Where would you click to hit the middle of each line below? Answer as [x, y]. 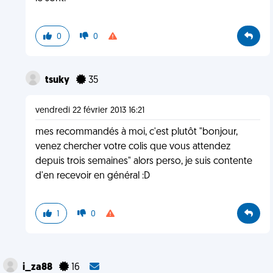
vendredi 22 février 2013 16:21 [90, 111]
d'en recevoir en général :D [92, 176]
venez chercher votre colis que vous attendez [133, 147]
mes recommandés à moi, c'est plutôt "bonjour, [136, 132]
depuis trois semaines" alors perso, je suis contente [144, 161]
